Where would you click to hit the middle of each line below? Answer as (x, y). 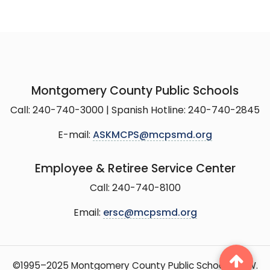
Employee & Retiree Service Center (135, 169)
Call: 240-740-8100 (135, 188)
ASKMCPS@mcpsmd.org (152, 135)
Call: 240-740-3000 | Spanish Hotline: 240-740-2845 (135, 111)
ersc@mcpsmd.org (150, 213)
